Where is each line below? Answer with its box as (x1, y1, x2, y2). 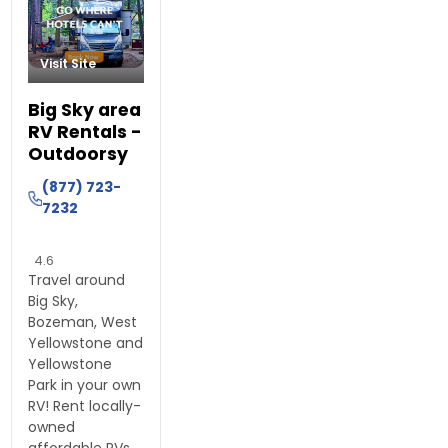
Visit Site (40, 55, 97, 73)
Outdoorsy (28, 142, 129, 167)
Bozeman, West (28, 312, 138, 333)
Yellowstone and (28, 333, 144, 354)
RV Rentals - (28, 120, 143, 145)
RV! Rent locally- (28, 396, 142, 417)
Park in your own (28, 375, 142, 396)
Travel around (28, 270, 126, 291)
